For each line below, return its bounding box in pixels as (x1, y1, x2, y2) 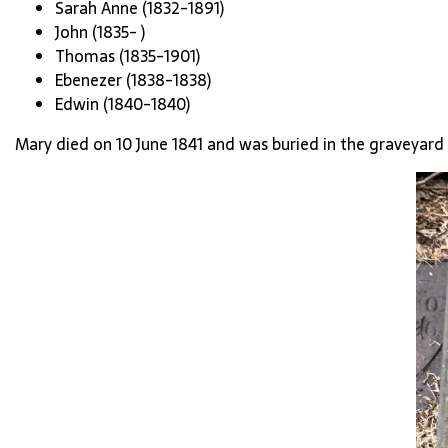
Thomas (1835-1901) (55, 43, 200, 69)
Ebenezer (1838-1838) (55, 67, 211, 93)
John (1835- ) (55, 19, 145, 45)
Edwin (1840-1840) (55, 91, 190, 117)
